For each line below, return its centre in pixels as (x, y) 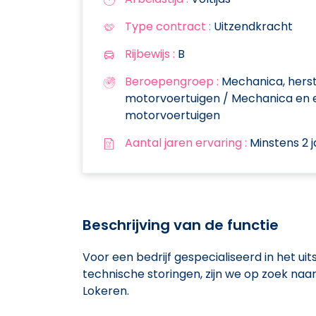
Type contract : (168, 26)
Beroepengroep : (172, 81)
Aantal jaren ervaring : (186, 142)
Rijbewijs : (150, 54)
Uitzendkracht (252, 26)
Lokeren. (106, 291)
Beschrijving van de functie (181, 225)
